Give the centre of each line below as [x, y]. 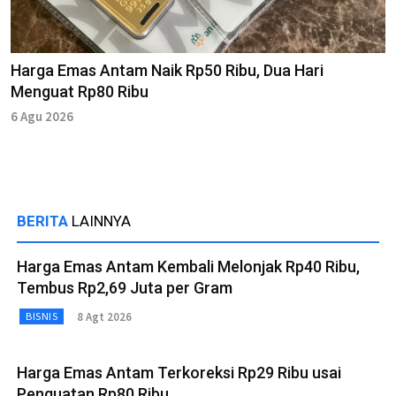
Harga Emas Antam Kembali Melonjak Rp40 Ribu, [188, 267]
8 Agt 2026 [104, 316]
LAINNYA [101, 221]
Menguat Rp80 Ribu [80, 92]
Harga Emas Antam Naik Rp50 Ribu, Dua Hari [167, 71]
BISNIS [42, 316]
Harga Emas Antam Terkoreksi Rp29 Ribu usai [179, 373]
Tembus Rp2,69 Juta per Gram [125, 288]
